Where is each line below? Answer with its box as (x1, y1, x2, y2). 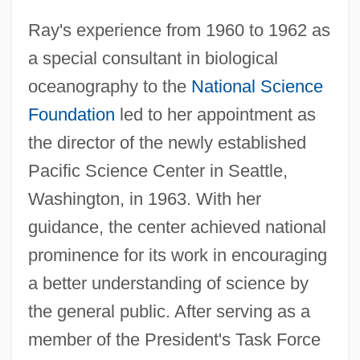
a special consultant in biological (27, 47, 278, 68)
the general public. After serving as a (27, 301, 310, 321)
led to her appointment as (114, 104, 316, 125)
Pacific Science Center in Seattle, (27, 160, 288, 181)
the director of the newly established (27, 132, 306, 153)
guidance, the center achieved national (27, 216, 326, 237)
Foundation (27, 104, 115, 125)
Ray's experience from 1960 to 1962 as (27, 19, 330, 40)
